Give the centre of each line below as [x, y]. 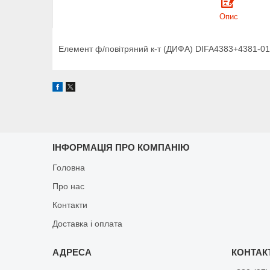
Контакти [70, 205]
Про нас [69, 186]
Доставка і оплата [88, 223]
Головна [69, 167]
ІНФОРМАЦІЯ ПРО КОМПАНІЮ [121, 147]
